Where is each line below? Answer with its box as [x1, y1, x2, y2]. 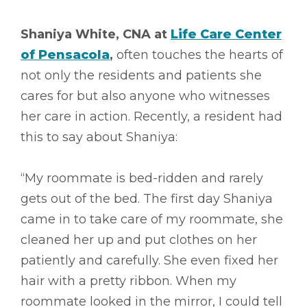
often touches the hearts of [113, 47, 283, 62]
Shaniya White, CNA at [21, 26, 171, 42]
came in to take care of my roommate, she [21, 211, 283, 227]
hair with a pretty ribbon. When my [21, 273, 236, 288]
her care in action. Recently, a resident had [21, 108, 282, 124]
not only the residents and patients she [21, 67, 262, 83]
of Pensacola [21, 47, 110, 62]
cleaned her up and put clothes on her [21, 232, 257, 247]
